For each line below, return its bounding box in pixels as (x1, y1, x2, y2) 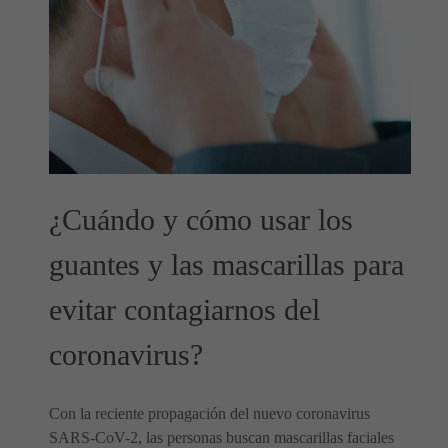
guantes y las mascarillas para (49, 248, 404, 283)
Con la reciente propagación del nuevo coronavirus (49, 405, 370, 423)
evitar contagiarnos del (49, 293, 320, 328)
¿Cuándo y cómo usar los (49, 203, 353, 238)
